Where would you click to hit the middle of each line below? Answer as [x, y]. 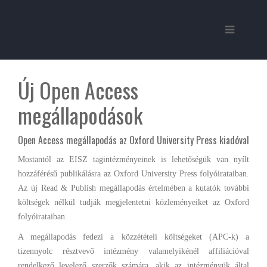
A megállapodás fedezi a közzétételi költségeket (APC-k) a [133, 237]
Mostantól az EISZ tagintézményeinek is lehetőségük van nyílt [133, 159]
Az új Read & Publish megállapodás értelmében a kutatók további [133, 188]
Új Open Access [78, 90]
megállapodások [80, 115]
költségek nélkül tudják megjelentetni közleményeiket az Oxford [133, 202]
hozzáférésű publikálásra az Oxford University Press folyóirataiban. [133, 174]
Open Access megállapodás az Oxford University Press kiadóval [133, 140]
